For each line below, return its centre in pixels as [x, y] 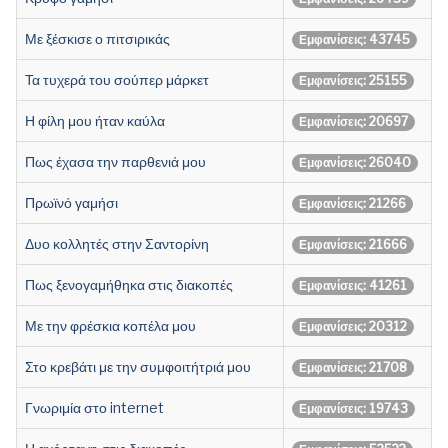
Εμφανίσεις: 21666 [353, 244]
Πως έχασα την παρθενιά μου [115, 161]
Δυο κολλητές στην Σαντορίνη [117, 243]
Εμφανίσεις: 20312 [353, 326]
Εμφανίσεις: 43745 [354, 39]
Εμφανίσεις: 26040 [355, 162]
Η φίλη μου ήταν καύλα [95, 120]
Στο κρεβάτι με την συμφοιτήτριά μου [138, 366]
